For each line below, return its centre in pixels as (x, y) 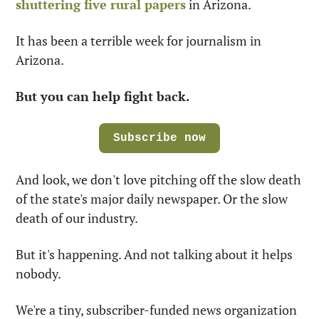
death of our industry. (77, 218)
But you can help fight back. (103, 96)
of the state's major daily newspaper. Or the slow (152, 199)
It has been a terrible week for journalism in (138, 41)
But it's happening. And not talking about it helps (154, 254)
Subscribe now (159, 138)
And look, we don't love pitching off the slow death (158, 179)
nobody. (38, 273)
